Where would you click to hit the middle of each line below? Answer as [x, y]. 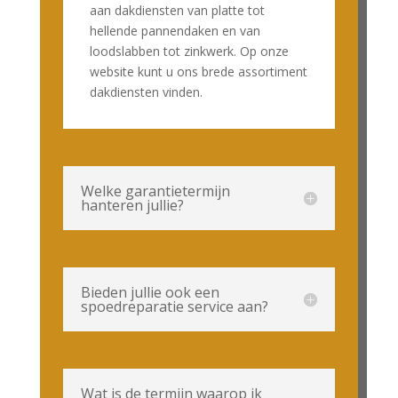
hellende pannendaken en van [175, 31]
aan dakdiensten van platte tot [177, 11]
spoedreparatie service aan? [174, 307]
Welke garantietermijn [155, 191]
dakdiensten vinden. [146, 92]
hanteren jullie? [132, 206]
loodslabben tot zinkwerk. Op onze [189, 52]
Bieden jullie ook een [150, 293]
